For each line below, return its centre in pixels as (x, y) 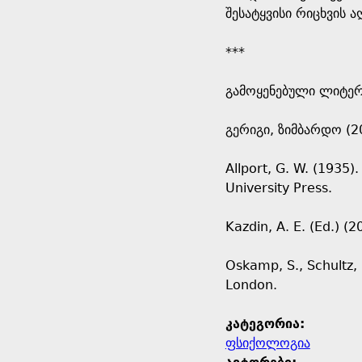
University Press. (280, 188)
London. (251, 285)
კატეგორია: (267, 324)
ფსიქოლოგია (267, 343)
